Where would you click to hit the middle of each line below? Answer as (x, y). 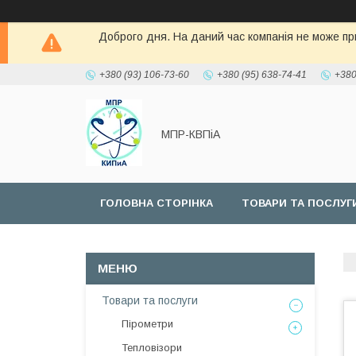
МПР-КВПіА (191, 134)
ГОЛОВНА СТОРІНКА (157, 203)
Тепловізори (152, 348)
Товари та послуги (150, 300)
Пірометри (147, 324)
